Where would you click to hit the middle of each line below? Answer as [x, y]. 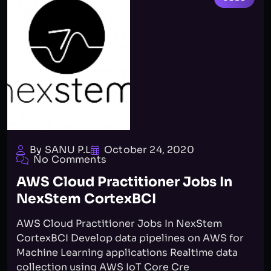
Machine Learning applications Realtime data [127, 253]
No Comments [70, 159]
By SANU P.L [60, 150]
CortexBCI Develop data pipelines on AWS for [130, 238]
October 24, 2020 [149, 150]
